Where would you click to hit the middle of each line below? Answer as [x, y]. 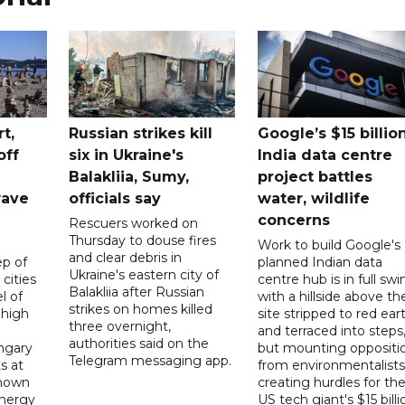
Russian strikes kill [141, 133]
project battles [315, 176]
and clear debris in [126, 257]
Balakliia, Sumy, [129, 176]
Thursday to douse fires [143, 240]
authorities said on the [139, 343]
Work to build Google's [329, 245]
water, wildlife [313, 198]
